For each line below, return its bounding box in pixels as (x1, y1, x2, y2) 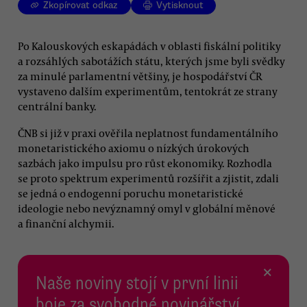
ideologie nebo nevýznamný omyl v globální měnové (18, 201, 275, 215)
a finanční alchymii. (18, 216, 114, 230)
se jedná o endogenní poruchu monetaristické (18, 186, 243, 200)
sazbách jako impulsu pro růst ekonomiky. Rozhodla (18, 156, 272, 170)
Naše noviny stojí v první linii (36, 271, 238, 295)
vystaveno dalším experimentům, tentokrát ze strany (18, 84, 278, 98)
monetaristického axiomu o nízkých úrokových (18, 140, 249, 155)
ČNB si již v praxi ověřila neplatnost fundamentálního (18, 125, 278, 140)
